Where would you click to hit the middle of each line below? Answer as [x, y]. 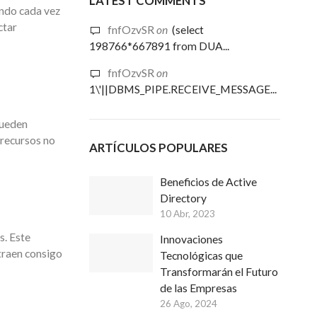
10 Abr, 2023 [188, 214]
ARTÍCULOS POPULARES [158, 148]
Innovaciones [191, 239]
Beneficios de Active [208, 182]
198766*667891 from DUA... [159, 46]
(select [188, 30]
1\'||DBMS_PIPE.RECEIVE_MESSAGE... [183, 89]
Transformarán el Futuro [219, 272]
